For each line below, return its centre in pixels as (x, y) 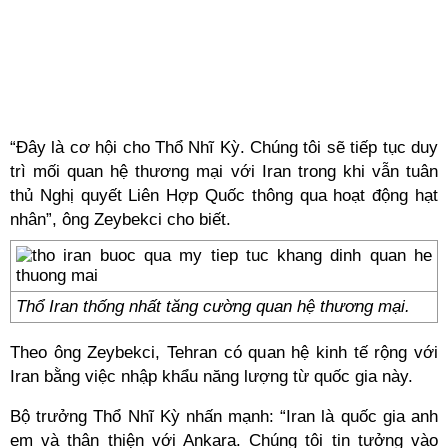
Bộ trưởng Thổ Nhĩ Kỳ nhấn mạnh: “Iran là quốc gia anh (224, 416)
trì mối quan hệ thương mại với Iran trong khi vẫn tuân (224, 171)
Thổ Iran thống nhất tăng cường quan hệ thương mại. (213, 306)
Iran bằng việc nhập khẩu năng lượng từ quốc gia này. (211, 376)
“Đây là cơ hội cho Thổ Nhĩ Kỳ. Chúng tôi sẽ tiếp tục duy (224, 147)
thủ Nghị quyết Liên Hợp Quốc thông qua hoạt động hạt (224, 195)
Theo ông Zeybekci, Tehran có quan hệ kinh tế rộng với (224, 352)
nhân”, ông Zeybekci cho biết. (120, 219)
